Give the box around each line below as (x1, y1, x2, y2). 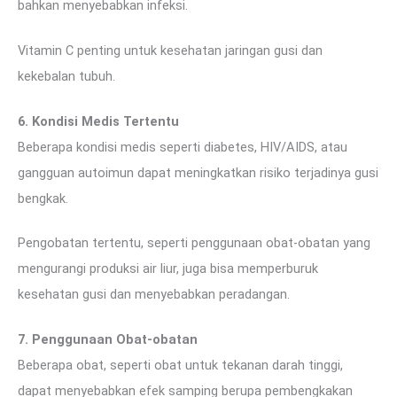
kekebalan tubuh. (18, 67, 115, 84)
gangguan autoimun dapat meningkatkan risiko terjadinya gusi (18, 164, 378, 181)
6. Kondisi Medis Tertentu (18, 113, 179, 129)
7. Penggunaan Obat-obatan (18, 331, 198, 348)
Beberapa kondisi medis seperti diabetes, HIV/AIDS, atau (18, 138, 347, 155)
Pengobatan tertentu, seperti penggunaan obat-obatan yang (18, 235, 370, 252)
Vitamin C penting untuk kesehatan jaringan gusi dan (18, 42, 323, 58)
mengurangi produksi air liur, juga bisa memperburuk (18, 261, 318, 277)
